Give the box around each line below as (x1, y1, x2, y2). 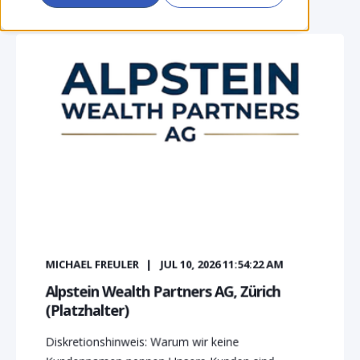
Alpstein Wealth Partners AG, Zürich (45, 281, 280, 301)
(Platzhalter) (45, 300, 129, 321)
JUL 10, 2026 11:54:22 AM (160, 256, 284, 272)
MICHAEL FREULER (45, 256, 139, 272)
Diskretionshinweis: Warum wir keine (45, 333, 239, 350)
